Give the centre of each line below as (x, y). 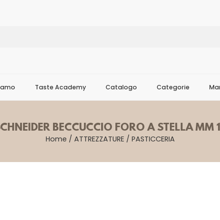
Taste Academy (60, 87)
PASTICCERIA (153, 139)
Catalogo (121, 87)
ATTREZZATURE (99, 139)
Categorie (173, 87)
